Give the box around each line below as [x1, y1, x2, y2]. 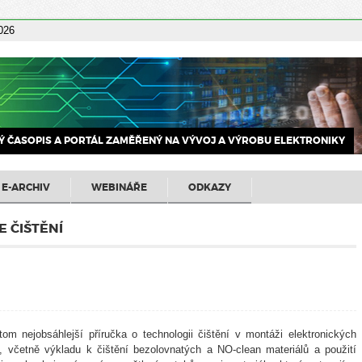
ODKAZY [188, 180, 231, 194]
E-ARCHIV [2, 180, 50, 194]
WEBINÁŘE [91, 180, 147, 194]
